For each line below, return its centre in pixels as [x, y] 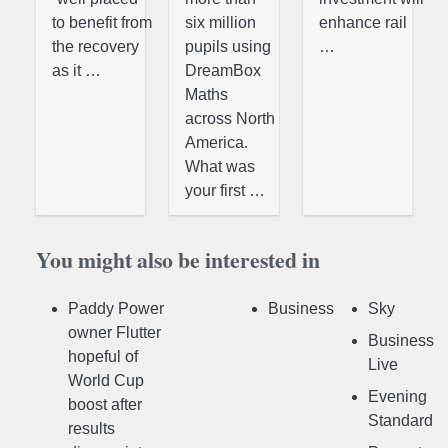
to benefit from [102, 22]
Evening [397, 396]
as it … [76, 70]
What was [220, 166]
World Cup [106, 380]
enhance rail [362, 22]
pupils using [228, 46]
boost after [105, 404]
